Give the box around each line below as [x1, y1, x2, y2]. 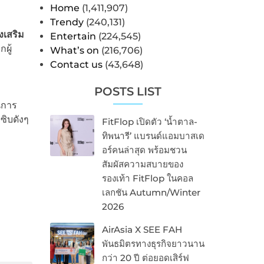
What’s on [49, 45, 99, 57]
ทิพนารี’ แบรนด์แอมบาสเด [101, 130, 204, 142]
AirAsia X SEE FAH [101, 224, 182, 236]
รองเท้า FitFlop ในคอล [101, 173, 193, 184]
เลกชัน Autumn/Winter [101, 187, 200, 199]
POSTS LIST [94, 84, 161, 99]
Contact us [49, 59, 103, 71]
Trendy [49, 16, 84, 28]
